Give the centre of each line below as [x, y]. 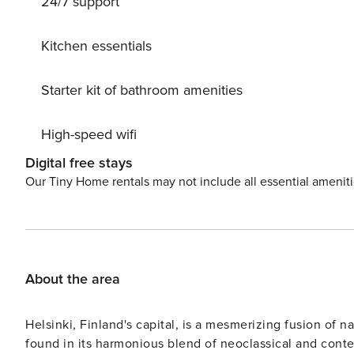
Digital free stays [79, 163]
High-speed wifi [89, 134]
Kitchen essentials [96, 46]
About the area [73, 279]
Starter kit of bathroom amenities [142, 90]
